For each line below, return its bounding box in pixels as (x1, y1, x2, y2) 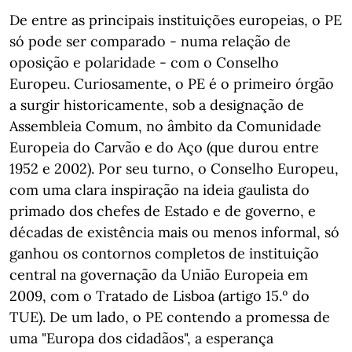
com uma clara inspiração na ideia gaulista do (9, 181, 310, 199)
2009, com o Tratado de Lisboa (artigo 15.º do (9, 287, 310, 305)
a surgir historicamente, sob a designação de (9, 96, 304, 114)
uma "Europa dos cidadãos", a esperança (9, 329, 273, 347)
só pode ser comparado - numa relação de (9, 32, 291, 50)
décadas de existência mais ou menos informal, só (9, 223, 339, 241)
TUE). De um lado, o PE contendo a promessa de (9, 308, 330, 326)
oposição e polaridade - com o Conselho (9, 53, 279, 71)
